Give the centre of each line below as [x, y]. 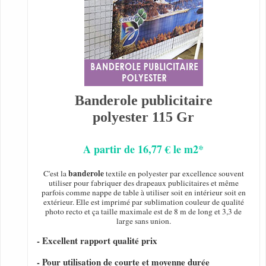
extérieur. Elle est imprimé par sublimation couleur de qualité [143, 202]
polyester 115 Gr [144, 117]
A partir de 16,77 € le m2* [144, 149]
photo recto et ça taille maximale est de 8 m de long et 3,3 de [144, 212]
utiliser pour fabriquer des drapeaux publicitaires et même [143, 183]
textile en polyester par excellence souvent [174, 174]
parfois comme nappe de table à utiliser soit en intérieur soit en [143, 193]
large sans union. [143, 221]
